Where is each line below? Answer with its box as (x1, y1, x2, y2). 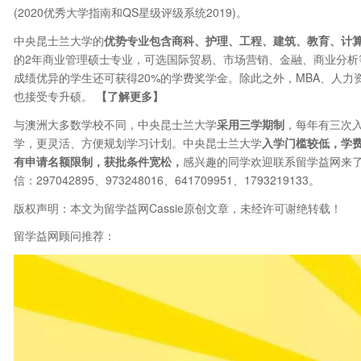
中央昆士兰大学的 (14, 31, 104, 48)
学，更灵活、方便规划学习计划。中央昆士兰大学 (14, 134, 262, 151)
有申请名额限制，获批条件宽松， (14, 152, 183, 169)
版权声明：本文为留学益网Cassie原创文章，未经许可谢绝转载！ (14, 199, 342, 216)
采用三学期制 (217, 115, 284, 132)
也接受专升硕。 (14, 87, 96, 104)
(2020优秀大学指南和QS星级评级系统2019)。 (14, 3, 247, 20)
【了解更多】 (96, 87, 164, 104)
